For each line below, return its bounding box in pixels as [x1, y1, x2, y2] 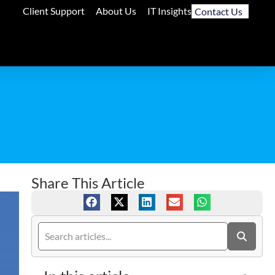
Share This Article [31, 173, 145, 192]
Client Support [22, 5, 85, 17]
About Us [95, 5, 136, 17]
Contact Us [194, 6, 242, 17]
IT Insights [147, 5, 192, 17]
